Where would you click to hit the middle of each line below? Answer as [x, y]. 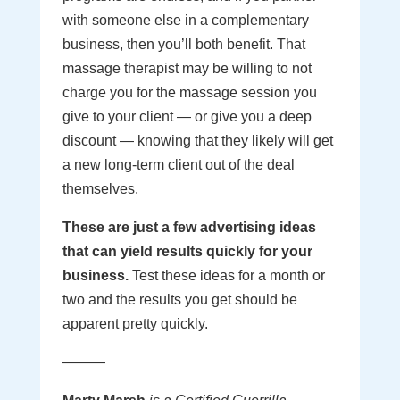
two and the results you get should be [179, 300]
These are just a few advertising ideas [189, 227]
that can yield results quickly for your [187, 251]
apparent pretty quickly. [135, 324]
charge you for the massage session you [189, 92]
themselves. [100, 189]
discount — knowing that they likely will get [197, 141]
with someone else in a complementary [185, 20]
